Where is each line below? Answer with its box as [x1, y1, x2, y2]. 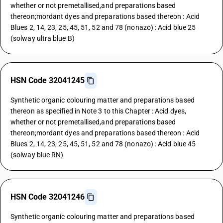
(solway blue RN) [10, 151, 64, 159]
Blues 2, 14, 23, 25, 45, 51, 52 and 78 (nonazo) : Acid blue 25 [10, 23, 196, 31]
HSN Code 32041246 [10, 192, 85, 202]
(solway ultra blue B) [10, 34, 75, 42]
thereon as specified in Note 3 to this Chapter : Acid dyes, [10, 107, 186, 115]
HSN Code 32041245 [10, 76, 85, 85]
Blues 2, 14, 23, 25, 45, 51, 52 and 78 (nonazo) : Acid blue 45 [10, 140, 196, 148]
